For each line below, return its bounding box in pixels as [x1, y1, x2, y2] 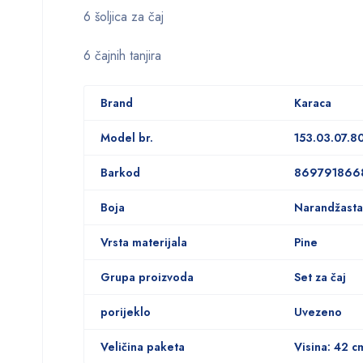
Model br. [100, 129, 153, 146]
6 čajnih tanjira [83, 45, 161, 65]
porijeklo [100, 303, 151, 320]
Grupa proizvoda [100, 268, 194, 285]
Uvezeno [294, 303, 342, 320]
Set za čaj [294, 268, 346, 285]
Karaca [294, 94, 331, 111]
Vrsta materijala [100, 233, 187, 250]
